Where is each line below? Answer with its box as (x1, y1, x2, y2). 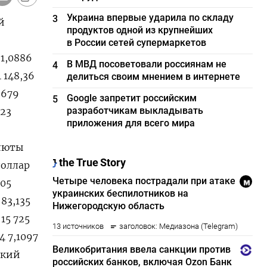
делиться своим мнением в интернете (67, 71, 241, 82)
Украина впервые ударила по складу (67, 12, 234, 23)
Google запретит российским (67, 92, 197, 104)
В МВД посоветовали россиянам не (67, 58, 227, 70)
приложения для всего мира (67, 117, 195, 129)
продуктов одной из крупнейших (67, 24, 213, 36)
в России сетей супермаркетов (67, 37, 207, 48)
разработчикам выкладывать (67, 105, 204, 116)
